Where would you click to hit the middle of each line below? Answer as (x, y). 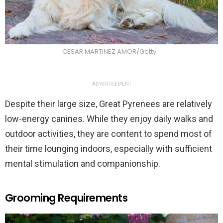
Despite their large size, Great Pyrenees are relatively (109, 104)
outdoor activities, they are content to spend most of (109, 134)
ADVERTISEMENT (111, 84)
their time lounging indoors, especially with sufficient (109, 149)
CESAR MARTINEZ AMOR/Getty (109, 52)
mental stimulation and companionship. (83, 164)
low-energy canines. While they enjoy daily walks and (109, 119)
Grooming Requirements (66, 198)
